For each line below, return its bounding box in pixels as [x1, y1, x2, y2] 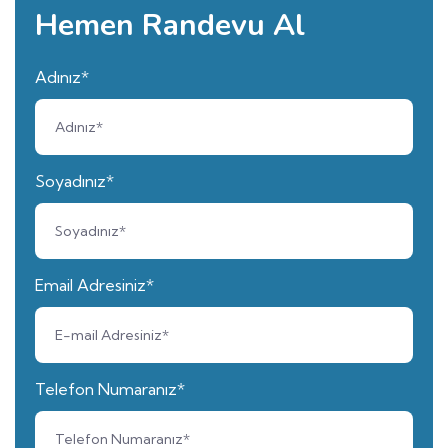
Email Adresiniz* [35, 274, 154, 295]
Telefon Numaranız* [35, 378, 185, 399]
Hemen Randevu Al [35, 4, 305, 46]
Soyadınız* [35, 170, 114, 191]
